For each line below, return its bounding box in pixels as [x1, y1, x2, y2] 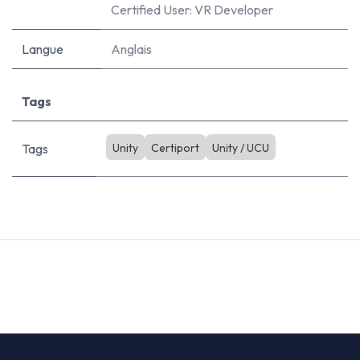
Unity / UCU [211, 141, 269, 155]
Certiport [150, 141, 199, 155]
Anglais [111, 41, 152, 57]
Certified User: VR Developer [111, 2, 273, 18]
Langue [22, 41, 63, 57]
